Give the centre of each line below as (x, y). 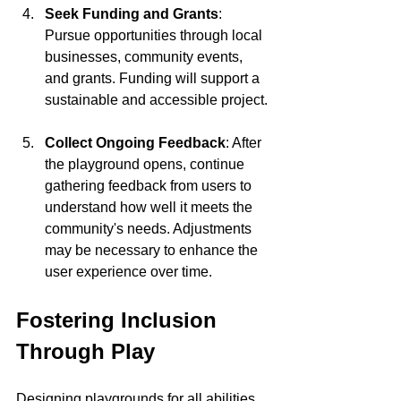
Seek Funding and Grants (132, 14)
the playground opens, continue (146, 164)
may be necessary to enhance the (153, 250)
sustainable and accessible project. (156, 100)
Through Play (85, 351)
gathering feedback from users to (150, 186)
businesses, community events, (145, 57)
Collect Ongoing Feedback (135, 143)
